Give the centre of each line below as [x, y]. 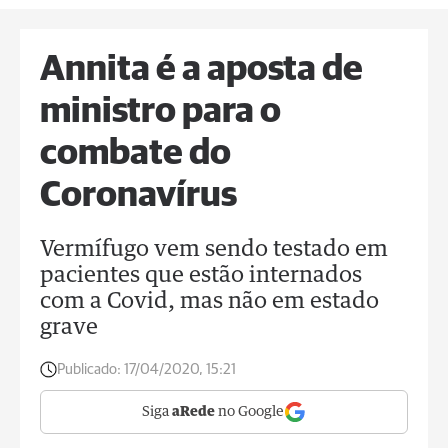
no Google [249, 412]
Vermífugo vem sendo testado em [214, 250]
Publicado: [89, 369]
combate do [135, 154]
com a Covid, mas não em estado [209, 302]
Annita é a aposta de [201, 70]
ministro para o [160, 112]
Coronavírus [138, 196]
